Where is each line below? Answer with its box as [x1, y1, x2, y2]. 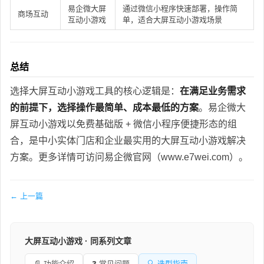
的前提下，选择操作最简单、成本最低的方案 [10, 102, 199, 113]
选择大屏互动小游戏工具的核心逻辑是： [10, 85, 180, 96]
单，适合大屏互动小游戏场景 [123, 15, 222, 24]
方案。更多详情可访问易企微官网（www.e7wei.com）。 [10, 151, 248, 162]
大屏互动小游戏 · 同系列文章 [25, 236, 131, 246]
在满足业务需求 [180, 85, 246, 96]
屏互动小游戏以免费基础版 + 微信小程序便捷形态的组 [10, 118, 237, 129]
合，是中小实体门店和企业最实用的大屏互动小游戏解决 [10, 135, 246, 146]
